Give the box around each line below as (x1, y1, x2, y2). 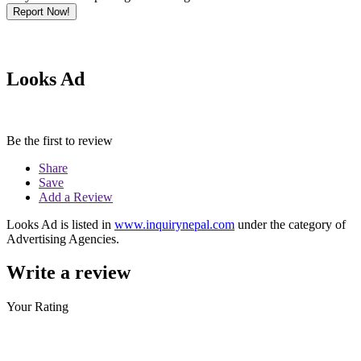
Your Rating (6, 300, 68, 314)
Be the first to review (6, 133, 113, 147)
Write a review (6, 262, 131, 284)
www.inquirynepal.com (114, 217, 234, 231)
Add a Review (39, 189, 113, 204)
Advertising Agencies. (6, 231, 119, 246)
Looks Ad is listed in (6, 217, 114, 231)
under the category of (234, 217, 346, 231)
